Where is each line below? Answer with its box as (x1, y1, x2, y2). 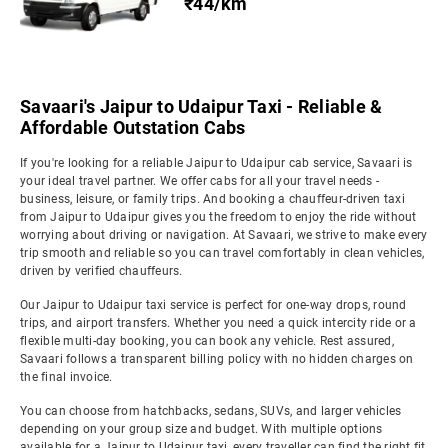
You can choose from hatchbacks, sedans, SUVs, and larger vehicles (20, 404, 402, 418)
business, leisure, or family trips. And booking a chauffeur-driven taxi (20, 192, 405, 206)
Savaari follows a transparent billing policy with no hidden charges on (20, 352, 414, 366)
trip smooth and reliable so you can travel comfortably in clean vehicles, (20, 246, 425, 260)
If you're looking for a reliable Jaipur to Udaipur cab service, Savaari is (20, 156, 413, 170)
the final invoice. (20, 370, 113, 384)
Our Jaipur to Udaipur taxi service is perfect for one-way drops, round (20, 298, 407, 312)
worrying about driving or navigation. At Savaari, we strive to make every (20, 228, 428, 242)
